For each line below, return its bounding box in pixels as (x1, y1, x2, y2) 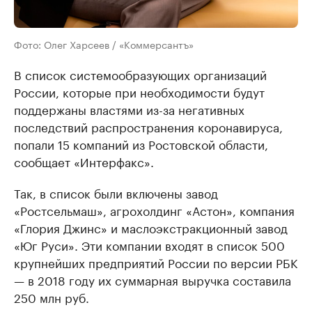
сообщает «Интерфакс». (14, 152, 154, 171)
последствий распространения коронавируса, (14, 117, 283, 136)
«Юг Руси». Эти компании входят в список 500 (14, 235, 285, 254)
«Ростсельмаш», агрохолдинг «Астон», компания (14, 201, 295, 219)
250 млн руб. (14, 288, 89, 306)
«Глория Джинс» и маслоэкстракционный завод (14, 218, 288, 237)
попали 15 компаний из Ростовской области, (14, 134, 268, 153)
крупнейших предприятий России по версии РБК (14, 253, 297, 272)
